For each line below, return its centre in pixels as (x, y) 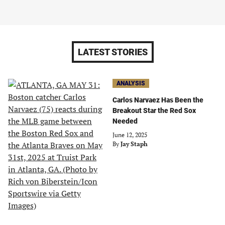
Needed (125, 121)
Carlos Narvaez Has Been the (158, 100)
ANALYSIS (131, 83)
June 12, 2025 (130, 135)
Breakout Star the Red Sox (154, 110)
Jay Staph (134, 144)
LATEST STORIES (113, 52)
